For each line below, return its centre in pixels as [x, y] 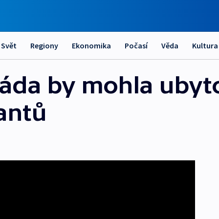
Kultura [205, 45]
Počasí [136, 45]
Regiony [44, 45]
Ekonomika [91, 45]
